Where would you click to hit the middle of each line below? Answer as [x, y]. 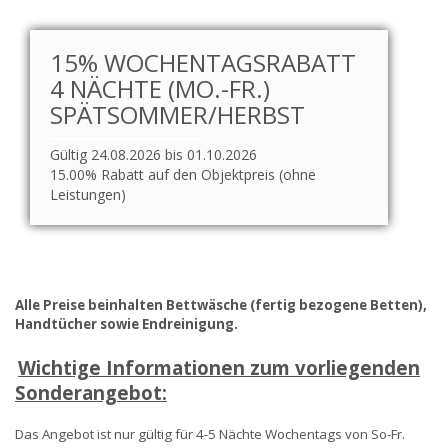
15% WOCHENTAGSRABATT [203, 62]
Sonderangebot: [91, 392]
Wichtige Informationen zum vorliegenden [219, 367]
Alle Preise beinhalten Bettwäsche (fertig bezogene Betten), [221, 305]
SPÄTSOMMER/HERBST [177, 114]
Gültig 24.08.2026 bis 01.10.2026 [153, 154]
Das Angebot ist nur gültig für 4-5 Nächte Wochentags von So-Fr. [210, 434]
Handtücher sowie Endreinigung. [126, 324]
